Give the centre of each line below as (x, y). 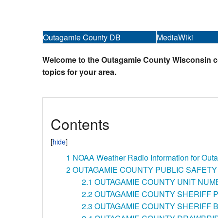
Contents (80, 124)
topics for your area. (79, 72)
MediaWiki (175, 37)
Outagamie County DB (82, 37)
